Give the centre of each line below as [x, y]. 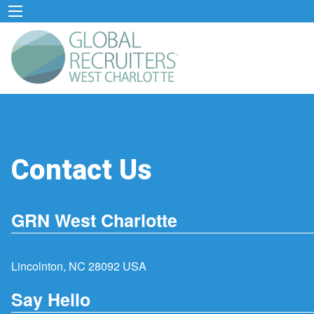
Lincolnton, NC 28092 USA [79, 266]
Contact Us [82, 170]
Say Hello [51, 299]
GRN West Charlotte [94, 220]
